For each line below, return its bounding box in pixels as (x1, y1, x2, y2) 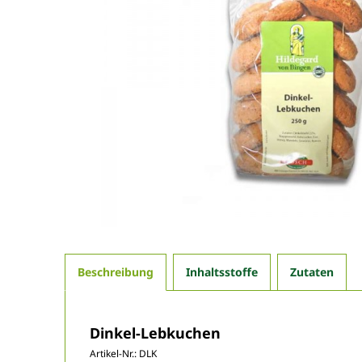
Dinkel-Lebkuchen (90, 322, 221, 343)
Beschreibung (78, 263, 154, 280)
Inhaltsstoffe (186, 263, 258, 280)
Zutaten (290, 263, 334, 280)
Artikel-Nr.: (90, 346, 139, 360)
